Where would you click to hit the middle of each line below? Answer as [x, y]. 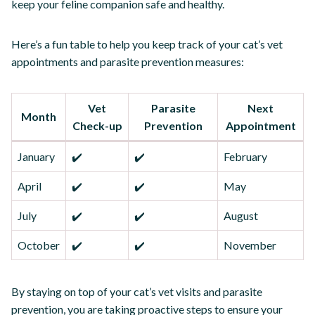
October [39, 245]
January [36, 156]
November [250, 245]
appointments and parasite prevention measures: [128, 61]
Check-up [97, 125]
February [245, 156]
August [241, 215]
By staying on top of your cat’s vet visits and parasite [137, 291]
